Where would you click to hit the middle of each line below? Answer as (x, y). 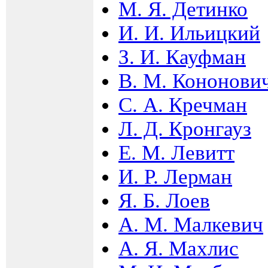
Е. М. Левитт (176, 153)
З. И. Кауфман (182, 57)
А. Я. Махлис (179, 248)
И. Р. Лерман (175, 176)
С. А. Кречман (183, 105)
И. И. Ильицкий (189, 33)
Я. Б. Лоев (164, 200)
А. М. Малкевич (191, 224)
